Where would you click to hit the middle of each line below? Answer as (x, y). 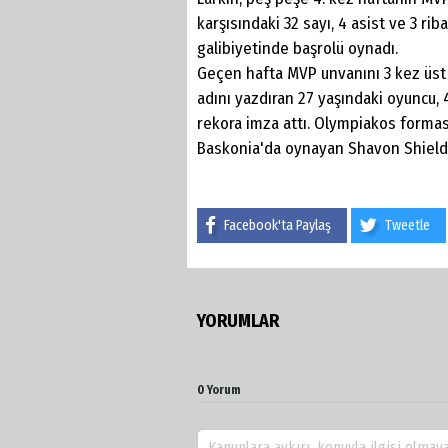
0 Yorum (218, 389)
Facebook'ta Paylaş (277, 225)
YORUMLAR (238, 320)
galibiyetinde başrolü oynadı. (297, 48)
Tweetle (407, 225)
